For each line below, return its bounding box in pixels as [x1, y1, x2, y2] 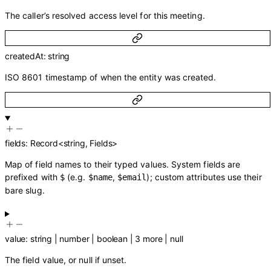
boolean [97, 233, 128, 244]
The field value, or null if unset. [5, 255, 127, 266]
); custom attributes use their [146, 172, 262, 183]
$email [117, 172, 147, 183]
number [59, 233, 90, 244]
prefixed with [5, 172, 60, 183]
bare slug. [5, 185, 45, 196]
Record [30, 138, 58, 149]
